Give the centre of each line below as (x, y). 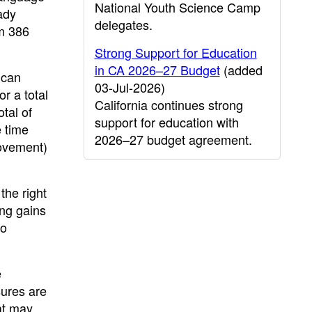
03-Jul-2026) (130, 87)
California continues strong (169, 104)
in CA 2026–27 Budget (157, 70)
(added (241, 70)
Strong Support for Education (175, 52)
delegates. (123, 24)
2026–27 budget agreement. (173, 139)
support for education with (166, 122)
